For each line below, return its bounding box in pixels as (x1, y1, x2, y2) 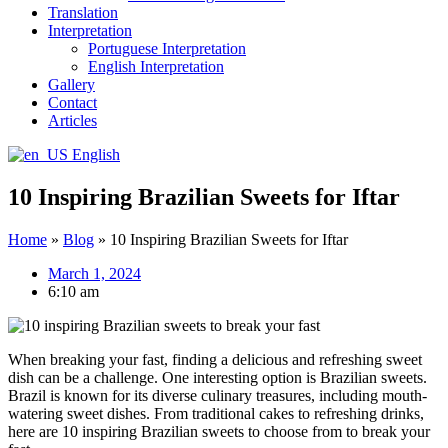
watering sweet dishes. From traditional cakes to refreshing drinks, (8, 404, 424, 422)
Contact (48, 94, 97, 111)
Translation (48, 4, 118, 21)
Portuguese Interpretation (88, 40, 246, 57)
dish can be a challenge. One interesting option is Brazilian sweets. (8, 368, 427, 386)
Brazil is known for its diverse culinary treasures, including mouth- (8, 386, 427, 404)
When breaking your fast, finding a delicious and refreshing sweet (8, 350, 422, 368)
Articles (48, 112, 97, 129)
